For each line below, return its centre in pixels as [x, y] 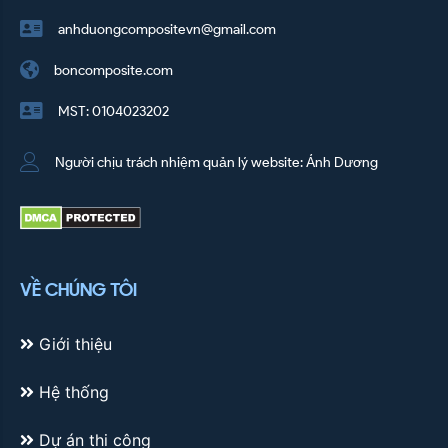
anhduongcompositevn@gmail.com [167, 29]
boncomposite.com [113, 70]
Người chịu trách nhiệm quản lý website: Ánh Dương [216, 162]
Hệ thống [71, 391]
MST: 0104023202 [113, 111]
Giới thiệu [73, 343]
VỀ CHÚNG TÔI [78, 290]
